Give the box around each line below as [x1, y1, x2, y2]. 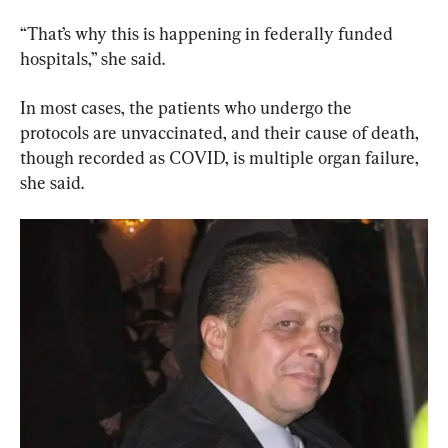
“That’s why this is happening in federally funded [20, 23, 397, 45]
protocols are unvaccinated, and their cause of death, [20, 122, 423, 144]
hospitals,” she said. [20, 48, 165, 70]
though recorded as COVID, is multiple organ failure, [20, 147, 423, 169]
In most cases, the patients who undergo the [20, 97, 356, 119]
